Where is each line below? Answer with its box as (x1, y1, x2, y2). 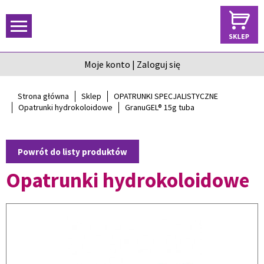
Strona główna (18, 91, 69, 101)
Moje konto (84, 58, 130, 70)
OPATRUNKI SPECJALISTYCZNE (114, 91, 218, 101)
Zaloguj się (136, 58, 180, 70)
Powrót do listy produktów (18, 146, 127, 157)
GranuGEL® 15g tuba (125, 102, 194, 113)
